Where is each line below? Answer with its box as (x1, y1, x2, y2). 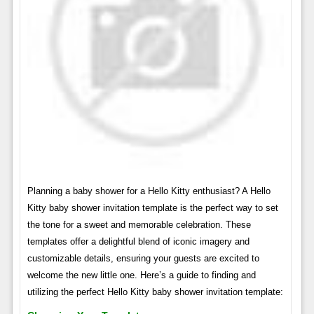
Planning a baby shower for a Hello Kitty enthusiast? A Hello (27, 185, 271, 196)
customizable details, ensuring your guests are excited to (27, 252, 259, 264)
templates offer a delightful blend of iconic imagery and (27, 235, 250, 247)
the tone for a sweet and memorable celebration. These (27, 219, 251, 230)
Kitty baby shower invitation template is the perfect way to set (27, 202, 278, 213)
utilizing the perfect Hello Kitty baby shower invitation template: (27, 286, 283, 297)
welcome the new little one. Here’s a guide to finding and (27, 269, 256, 280)
